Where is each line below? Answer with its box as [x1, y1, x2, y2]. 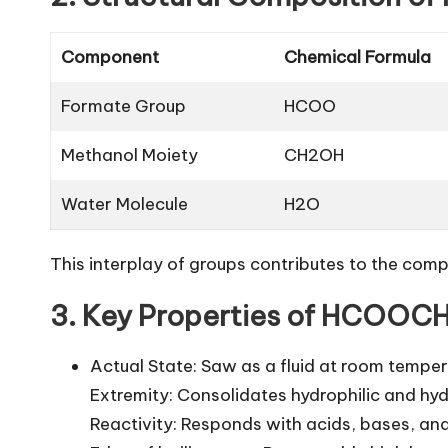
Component [61, 46, 160, 69]
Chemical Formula [284, 46, 432, 69]
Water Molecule [61, 193, 189, 216]
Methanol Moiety [61, 144, 199, 167]
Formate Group [61, 95, 187, 118]
